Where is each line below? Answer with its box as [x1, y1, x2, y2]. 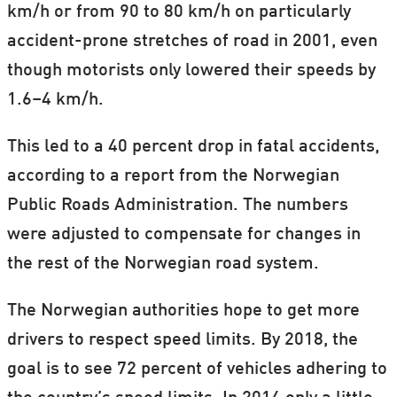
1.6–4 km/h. [6, 91, 104, 110]
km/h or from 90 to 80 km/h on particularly [6, 4, 351, 22]
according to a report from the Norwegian [6, 167, 339, 186]
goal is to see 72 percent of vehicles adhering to [6, 361, 387, 379]
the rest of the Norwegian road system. [6, 255, 319, 274]
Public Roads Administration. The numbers [6, 197, 348, 215]
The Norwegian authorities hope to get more [6, 302, 360, 321]
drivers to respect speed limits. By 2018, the [6, 331, 358, 350]
